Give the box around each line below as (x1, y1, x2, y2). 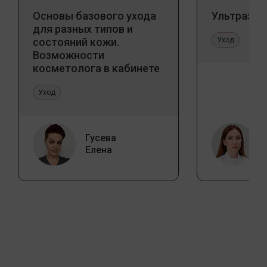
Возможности (33, 48, 104, 61)
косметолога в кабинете (33, 61, 160, 74)
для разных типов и (33, 22, 133, 35)
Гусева (85, 132, 116, 144)
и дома (33, 74, 69, 88)
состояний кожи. (33, 35, 119, 48)
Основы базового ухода (33, 9, 156, 22)
